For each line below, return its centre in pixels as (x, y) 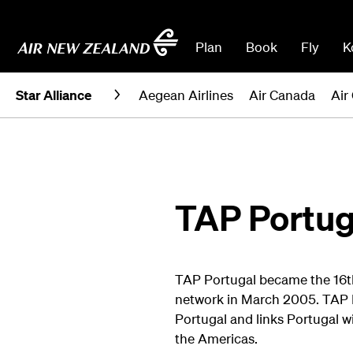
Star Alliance (54, 95)
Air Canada (282, 95)
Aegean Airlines (186, 95)
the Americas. (218, 338)
